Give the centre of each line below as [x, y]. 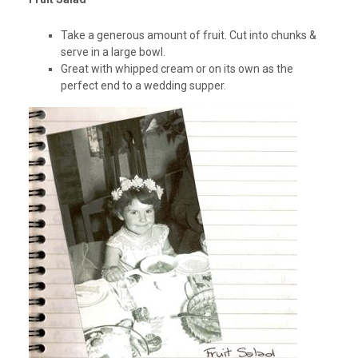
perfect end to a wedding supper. [143, 86]
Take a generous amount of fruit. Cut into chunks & [188, 36]
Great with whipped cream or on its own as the [177, 69]
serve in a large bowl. [113, 52]
